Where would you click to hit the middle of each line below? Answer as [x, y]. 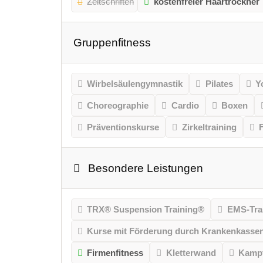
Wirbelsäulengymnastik [135, 84]
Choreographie [118, 106]
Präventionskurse [123, 127]
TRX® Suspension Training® [146, 210]
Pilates [219, 84]
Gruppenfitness [112, 43]
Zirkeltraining [209, 127]
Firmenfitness [115, 253]
